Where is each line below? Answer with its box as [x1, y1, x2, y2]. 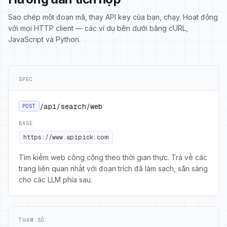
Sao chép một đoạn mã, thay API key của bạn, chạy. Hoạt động [8, 13, 218, 21]
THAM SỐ [19, 217, 44, 223]
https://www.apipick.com [23, 134, 108, 141]
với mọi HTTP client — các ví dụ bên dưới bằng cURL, [8, 24, 188, 32]
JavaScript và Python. [8, 35, 81, 44]
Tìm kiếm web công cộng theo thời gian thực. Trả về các [19, 153, 207, 162]
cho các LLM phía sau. [19, 175, 92, 184]
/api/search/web [40, 102, 102, 110]
